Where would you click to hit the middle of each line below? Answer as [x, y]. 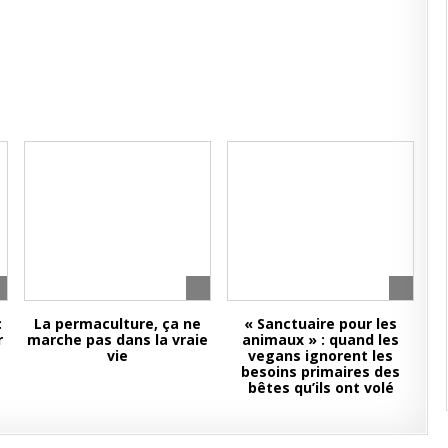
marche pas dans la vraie [117, 339]
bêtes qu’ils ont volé [320, 387]
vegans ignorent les [320, 355]
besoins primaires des [320, 371]
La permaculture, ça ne [117, 323]
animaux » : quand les [320, 339]
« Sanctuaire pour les [320, 323]
